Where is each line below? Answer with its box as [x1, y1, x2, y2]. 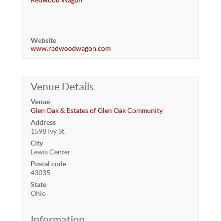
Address [30, 118, 56, 126]
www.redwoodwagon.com [30, 44, 110, 52]
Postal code [30, 160, 66, 168]
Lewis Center [30, 148, 71, 156]
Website [30, 37, 56, 44]
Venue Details [30, 81, 94, 92]
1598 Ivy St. [30, 127, 66, 135]
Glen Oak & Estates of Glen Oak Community [30, 107, 163, 114]
